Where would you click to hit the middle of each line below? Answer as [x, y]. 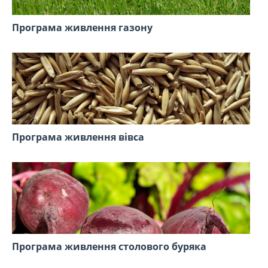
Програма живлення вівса [78, 137]
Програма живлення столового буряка [109, 247]
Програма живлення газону [82, 28]
